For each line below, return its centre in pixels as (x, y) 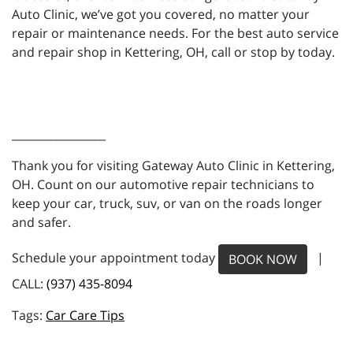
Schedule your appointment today (115, 258)
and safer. (41, 222)
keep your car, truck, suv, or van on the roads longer (167, 203)
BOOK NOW (263, 259)
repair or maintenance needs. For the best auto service (175, 33)
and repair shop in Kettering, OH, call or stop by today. (173, 52)
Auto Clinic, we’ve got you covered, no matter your (161, 14)
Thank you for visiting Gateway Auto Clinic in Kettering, (173, 165)
